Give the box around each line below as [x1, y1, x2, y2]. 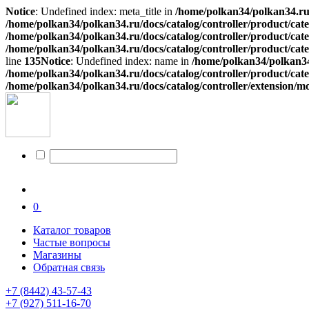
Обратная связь [33, 261, 105, 273]
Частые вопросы [33, 237, 110, 248]
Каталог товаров [33, 224, 111, 236]
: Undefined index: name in [70, 55, 192, 67]
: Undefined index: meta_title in [35, 6, 175, 17]
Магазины [33, 249, 81, 261]
